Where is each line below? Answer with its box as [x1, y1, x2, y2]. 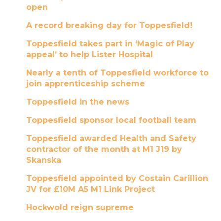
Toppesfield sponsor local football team [26, 115, 196, 125]
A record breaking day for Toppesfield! [26, 21, 192, 30]
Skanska [26, 155, 61, 165]
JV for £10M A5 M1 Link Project [26, 184, 155, 194]
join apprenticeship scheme [26, 79, 145, 88]
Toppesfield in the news [26, 97, 129, 107]
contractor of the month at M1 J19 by [26, 145, 182, 154]
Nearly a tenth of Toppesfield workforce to [26, 68, 209, 77]
